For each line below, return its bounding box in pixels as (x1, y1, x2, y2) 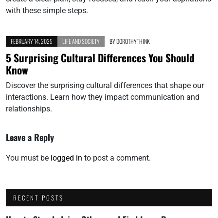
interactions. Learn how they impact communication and (6, 92, 200, 102)
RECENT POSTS (13, 192, 64, 202)
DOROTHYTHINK (116, 36, 150, 45)
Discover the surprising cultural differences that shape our (6, 80, 204, 90)
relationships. (6, 104, 52, 113)
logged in (51, 153, 82, 163)
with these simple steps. (6, 5, 88, 15)
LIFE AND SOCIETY (62, 36, 100, 45)
